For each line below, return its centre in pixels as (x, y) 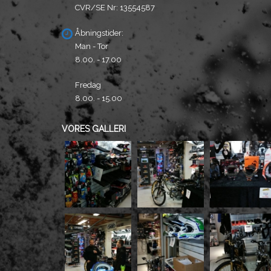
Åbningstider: (99, 33)
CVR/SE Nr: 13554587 (115, 8)
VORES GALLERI (94, 129)
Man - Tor (92, 46)
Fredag (88, 85)
